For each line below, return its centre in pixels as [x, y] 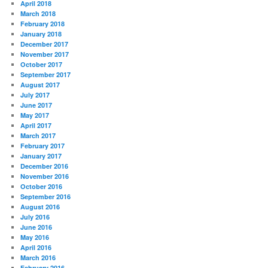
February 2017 [43, 145]
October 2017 [42, 64]
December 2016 [45, 166]
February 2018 [43, 23]
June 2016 [36, 227]
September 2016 [46, 196]
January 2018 [41, 33]
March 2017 [38, 135]
